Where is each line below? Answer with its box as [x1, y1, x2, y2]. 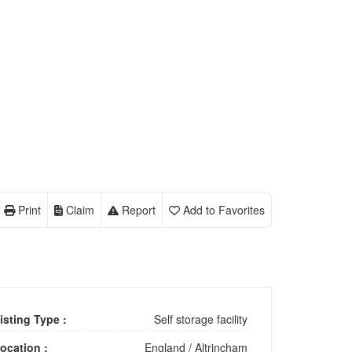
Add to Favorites [183, 202, 265, 218]
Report [122, 202, 156, 218]
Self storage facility [153, 311, 247, 327]
